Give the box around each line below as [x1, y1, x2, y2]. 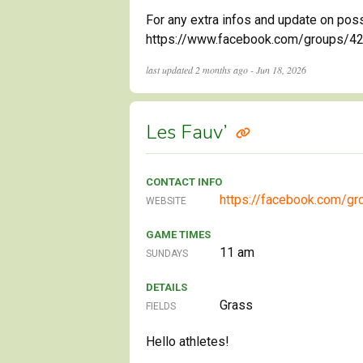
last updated [146, 62, 195, 76]
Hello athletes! [146, 333, 229, 349]
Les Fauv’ [146, 118, 233, 145]
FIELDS [146, 300, 176, 312]
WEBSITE [146, 194, 186, 207]
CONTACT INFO [146, 175, 222, 188]
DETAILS [146, 280, 187, 293]
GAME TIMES [146, 228, 211, 241]
